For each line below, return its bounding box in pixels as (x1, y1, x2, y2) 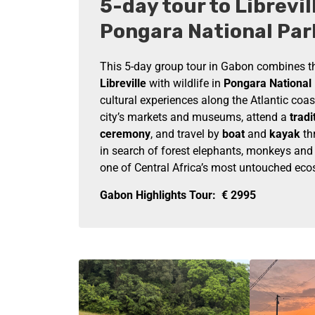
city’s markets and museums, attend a (100, 110, 290, 124)
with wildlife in (146, 77, 224, 90)
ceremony (100, 127, 150, 141)
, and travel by (150, 127, 222, 141)
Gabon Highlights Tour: (100, 188, 216, 202)
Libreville (100, 77, 146, 90)
